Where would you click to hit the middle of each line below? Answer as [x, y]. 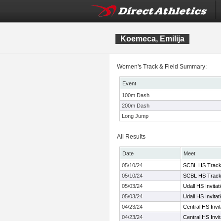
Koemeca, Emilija [152, 39]
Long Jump [135, 116]
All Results [131, 137]
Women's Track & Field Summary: [162, 67]
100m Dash [136, 95]
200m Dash [136, 106]
